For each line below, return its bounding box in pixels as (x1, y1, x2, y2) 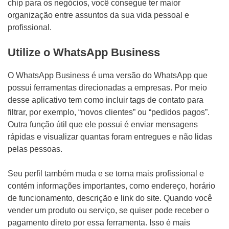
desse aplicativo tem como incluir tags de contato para (8, 96, 203, 104)
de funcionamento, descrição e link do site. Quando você (8, 194, 212, 202)
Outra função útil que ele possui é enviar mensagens (8, 120, 198, 129)
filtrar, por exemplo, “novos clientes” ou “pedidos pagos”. (8, 108, 210, 117)
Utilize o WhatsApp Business (8, 46, 160, 59)
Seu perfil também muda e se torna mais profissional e (8, 169, 204, 178)
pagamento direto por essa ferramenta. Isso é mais (8, 218, 190, 227)
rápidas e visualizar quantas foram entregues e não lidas (8, 132, 212, 141)
